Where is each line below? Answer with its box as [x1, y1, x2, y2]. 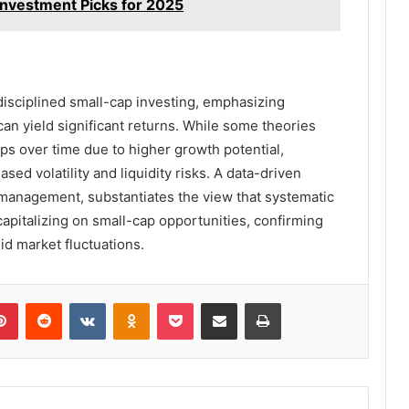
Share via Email [236, 295, 266, 310]
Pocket [193, 295, 232, 310]
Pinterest [17, 295, 69, 310]
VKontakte [105, 295, 163, 310]
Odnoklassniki [149, 295, 227, 310]
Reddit [61, 295, 98, 310]
